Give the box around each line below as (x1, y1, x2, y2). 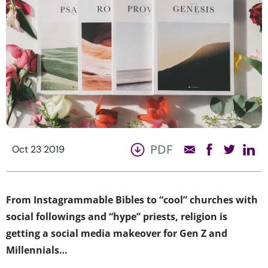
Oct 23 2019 (12, 142, 65, 156)
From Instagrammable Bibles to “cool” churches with (6, 193, 258, 206)
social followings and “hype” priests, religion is (6, 209, 227, 223)
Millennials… (6, 243, 68, 257)
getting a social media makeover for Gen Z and (6, 226, 227, 240)
